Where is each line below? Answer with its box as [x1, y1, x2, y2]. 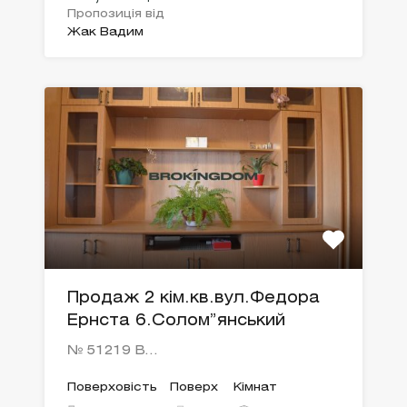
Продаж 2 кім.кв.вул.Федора [67, 292, 320, 306]
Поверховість [67, 382, 157, 393]
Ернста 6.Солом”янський [67, 314, 285, 329]
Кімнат [233, 382, 277, 393]
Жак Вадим [67, 27, 144, 38]
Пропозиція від [67, 9, 164, 20]
